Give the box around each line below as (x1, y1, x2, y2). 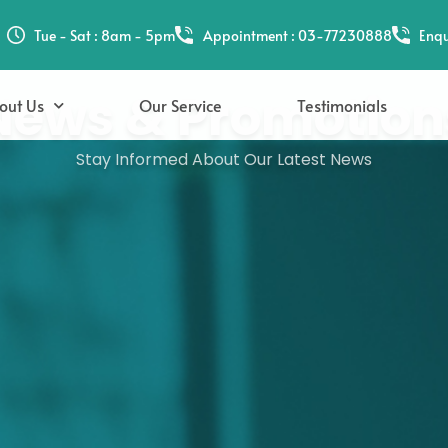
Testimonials (297, 94, 388, 116)
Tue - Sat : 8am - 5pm (34, 25, 176, 45)
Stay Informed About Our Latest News (76, 148, 372, 171)
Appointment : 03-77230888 (202, 25, 392, 45)
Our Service (139, 94, 223, 116)
